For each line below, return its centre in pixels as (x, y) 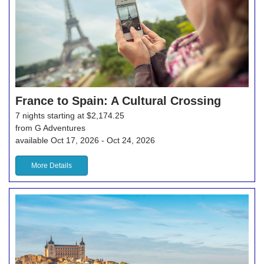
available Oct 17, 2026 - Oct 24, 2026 (85, 141)
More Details (52, 166)
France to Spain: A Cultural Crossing (118, 101)
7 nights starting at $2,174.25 (70, 116)
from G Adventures (50, 128)
